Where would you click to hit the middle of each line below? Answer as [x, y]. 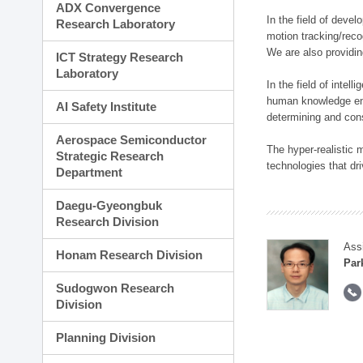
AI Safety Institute [107, 107]
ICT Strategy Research [120, 57]
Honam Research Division [130, 255]
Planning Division [106, 337]
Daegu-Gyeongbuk [109, 205]
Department [90, 172]
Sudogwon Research [115, 288]
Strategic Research [110, 156]
